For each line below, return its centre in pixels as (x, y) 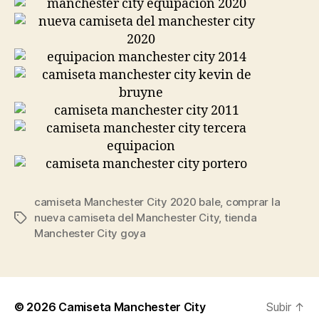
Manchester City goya (90, 233)
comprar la (253, 202)
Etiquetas (38, 218)
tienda (240, 218)
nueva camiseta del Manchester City (127, 218)
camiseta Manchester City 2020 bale (127, 202)
